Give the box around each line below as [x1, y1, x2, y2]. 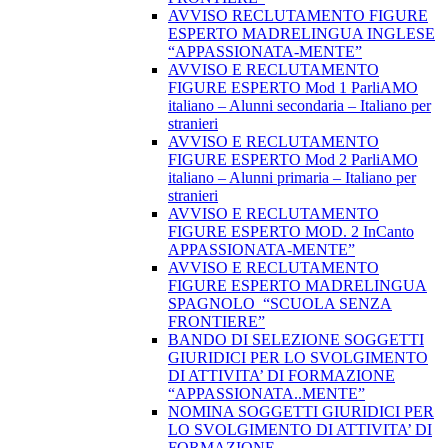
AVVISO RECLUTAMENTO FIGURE [168, 7, 428, 25]
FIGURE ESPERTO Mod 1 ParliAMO [168, 79, 418, 97]
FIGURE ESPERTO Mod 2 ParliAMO [168, 151, 418, 169]
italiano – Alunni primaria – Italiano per [168, 169, 416, 187]
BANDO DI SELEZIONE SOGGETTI [168, 331, 424, 349]
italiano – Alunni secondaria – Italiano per [168, 97, 431, 115]
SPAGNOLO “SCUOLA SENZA [168, 295, 392, 313]
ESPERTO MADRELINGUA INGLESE [168, 25, 435, 43]
